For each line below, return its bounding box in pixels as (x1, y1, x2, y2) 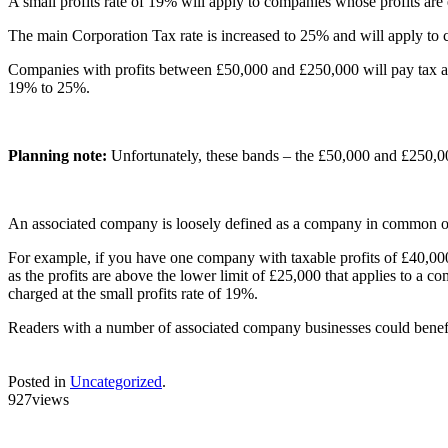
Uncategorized (70, 372, 162, 390)
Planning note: (8, 146, 111, 164)
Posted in (8, 372, 70, 390)
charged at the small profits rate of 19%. (8, 284, 258, 302)
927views (8, 390, 69, 408)
